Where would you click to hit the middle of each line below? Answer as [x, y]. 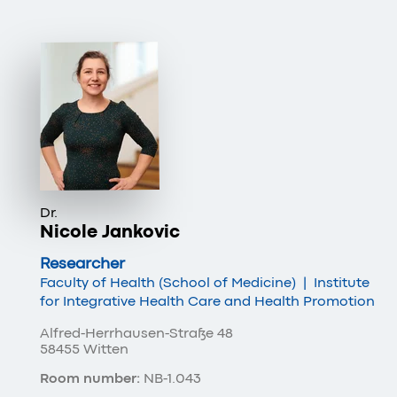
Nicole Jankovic [110, 232]
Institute [340, 283]
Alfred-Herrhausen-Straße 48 [136, 333]
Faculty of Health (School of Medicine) [170, 283]
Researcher [82, 263]
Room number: [90, 378]
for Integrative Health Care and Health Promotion [207, 301]
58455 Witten [84, 349]
